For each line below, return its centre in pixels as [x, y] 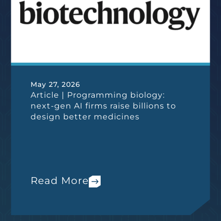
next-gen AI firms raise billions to [104, 106]
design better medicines [85, 117]
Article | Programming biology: [98, 95]
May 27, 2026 [56, 84]
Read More [60, 181]
